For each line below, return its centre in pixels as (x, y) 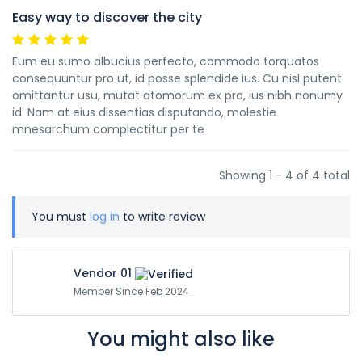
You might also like (181, 339)
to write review (162, 217)
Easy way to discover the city (107, 17)
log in (105, 217)
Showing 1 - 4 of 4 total (284, 175)
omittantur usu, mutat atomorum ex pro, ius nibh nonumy (177, 95)
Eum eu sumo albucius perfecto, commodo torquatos (166, 61)
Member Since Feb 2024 (131, 292)
